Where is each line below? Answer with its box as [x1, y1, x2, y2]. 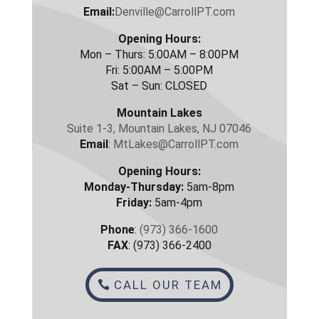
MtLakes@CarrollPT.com [113, 137, 239, 151]
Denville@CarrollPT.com [115, 4, 236, 19]
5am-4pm [152, 195, 203, 209]
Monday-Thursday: [84, 179, 184, 194]
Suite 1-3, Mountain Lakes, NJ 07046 [67, 121, 252, 135]
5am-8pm [184, 179, 235, 194]
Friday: [116, 195, 152, 209]
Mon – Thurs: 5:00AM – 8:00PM [80, 47, 239, 61]
